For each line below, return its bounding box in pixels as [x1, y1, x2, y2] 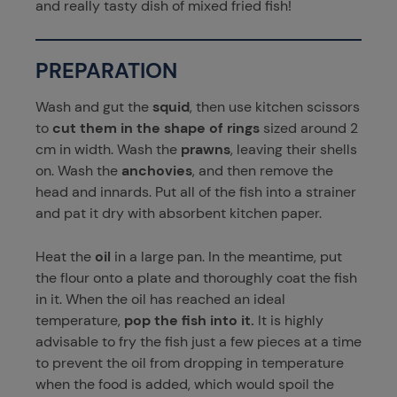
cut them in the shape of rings [52, 118, 260, 137]
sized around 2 [260, 118, 358, 137]
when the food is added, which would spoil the [35, 374, 334, 393]
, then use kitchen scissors [190, 97, 360, 116]
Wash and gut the [35, 97, 152, 116]
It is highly [254, 310, 323, 330]
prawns [181, 139, 230, 159]
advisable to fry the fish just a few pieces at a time [35, 331, 362, 351]
